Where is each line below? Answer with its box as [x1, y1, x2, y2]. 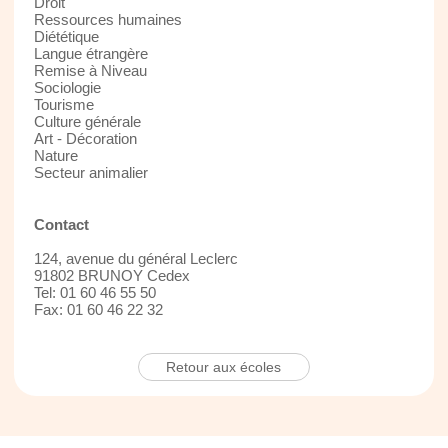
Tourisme [33, 95, 94, 113]
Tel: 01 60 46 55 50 [33, 283, 156, 301]
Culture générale [33, 112, 141, 130]
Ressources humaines [33, 10, 182, 28]
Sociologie [33, 78, 101, 96]
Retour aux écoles [166, 358, 282, 375]
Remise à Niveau [33, 61, 147, 79]
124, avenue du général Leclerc [33, 249, 238, 267]
